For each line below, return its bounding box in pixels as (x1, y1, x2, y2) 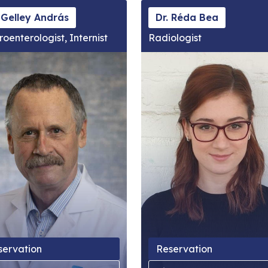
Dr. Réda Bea (155, 11, 218, 23)
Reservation (156, 242, 212, 255)
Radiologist (148, 32, 202, 44)
